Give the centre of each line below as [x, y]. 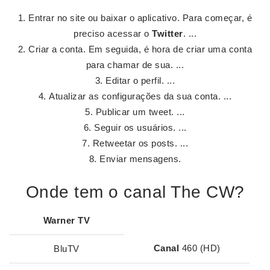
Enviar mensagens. [140, 159]
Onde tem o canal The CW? [135, 192]
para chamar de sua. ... [135, 65]
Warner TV [67, 220]
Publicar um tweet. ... [140, 112]
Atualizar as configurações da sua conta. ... [140, 96]
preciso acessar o [113, 33]
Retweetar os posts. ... [140, 143]
